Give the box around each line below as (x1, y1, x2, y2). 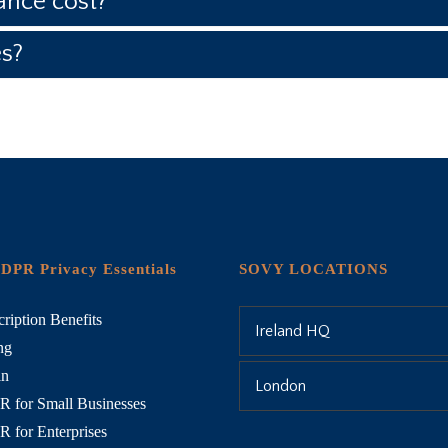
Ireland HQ (255, 321, 330, 340)
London (255, 376, 306, 395)
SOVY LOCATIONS (239, 260, 388, 277)
